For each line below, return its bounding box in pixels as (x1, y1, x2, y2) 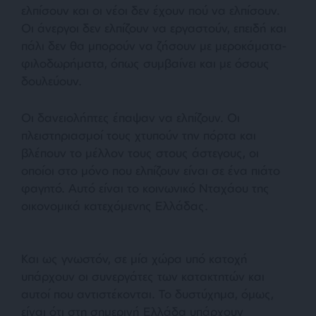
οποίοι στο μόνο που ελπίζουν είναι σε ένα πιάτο (21, 163, 280, 178)
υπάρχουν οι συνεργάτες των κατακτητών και (21, 269, 265, 284)
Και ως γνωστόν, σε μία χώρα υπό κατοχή (21, 251, 248, 267)
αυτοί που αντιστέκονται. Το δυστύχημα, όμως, (21, 286, 274, 302)
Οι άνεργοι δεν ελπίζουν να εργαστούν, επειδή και (21, 20, 286, 36)
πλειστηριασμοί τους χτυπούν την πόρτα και (21, 128, 256, 143)
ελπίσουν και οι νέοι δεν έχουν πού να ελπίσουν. (21, 3, 280, 18)
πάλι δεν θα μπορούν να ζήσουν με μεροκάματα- (21, 38, 286, 54)
